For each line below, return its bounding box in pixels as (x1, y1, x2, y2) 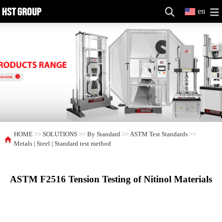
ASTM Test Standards (130, 131, 188, 138)
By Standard (87, 131, 121, 138)
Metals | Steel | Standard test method (14, 140, 111, 147)
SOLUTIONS (43, 131, 78, 138)
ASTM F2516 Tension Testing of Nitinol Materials (10, 174, 212, 184)
